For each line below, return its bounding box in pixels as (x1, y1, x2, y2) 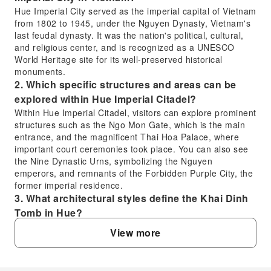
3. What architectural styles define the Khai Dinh (15, 191, 249, 205)
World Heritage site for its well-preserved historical (15, 53, 223, 65)
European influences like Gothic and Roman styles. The (15, 256, 243, 269)
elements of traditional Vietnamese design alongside (15, 244, 230, 256)
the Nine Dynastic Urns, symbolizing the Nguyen (15, 155, 212, 167)
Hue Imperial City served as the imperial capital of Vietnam (15, 5, 256, 17)
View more (110, 226, 161, 240)
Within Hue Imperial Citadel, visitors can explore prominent (15, 106, 256, 119)
